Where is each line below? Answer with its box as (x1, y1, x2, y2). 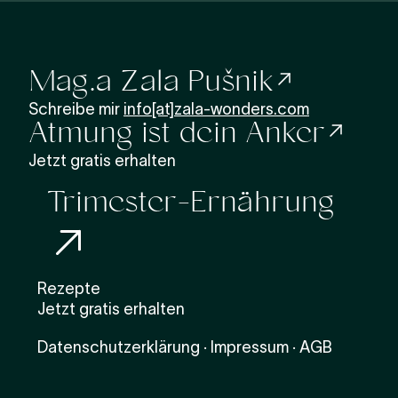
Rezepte (37, 280, 100, 298)
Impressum (211, 338, 289, 357)
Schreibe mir (28, 100, 123, 119)
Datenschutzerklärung (37, 338, 200, 357)
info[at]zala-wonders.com (123, 100, 309, 119)
